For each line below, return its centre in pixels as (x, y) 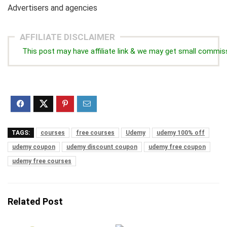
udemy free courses (42, 161)
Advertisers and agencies (52, 8)
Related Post (35, 201)
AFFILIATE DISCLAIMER (67, 37)
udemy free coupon (177, 147)
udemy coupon (34, 147)
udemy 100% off (181, 133)
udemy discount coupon (102, 147)
